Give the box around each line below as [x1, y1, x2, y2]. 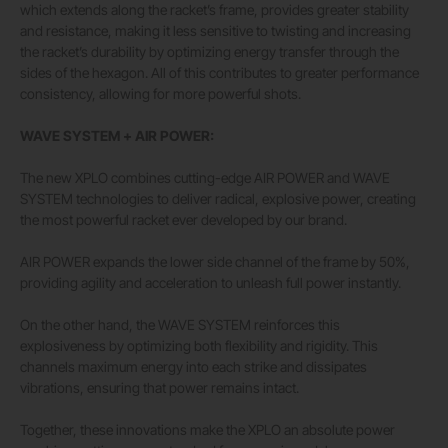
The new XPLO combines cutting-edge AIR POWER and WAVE [20, 169, 390, 187]
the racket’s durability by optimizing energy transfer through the [20, 43, 399, 61]
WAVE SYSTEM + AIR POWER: [20, 127, 214, 145]
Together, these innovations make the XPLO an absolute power [20, 421, 395, 439]
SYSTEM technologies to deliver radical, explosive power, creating [20, 190, 416, 208]
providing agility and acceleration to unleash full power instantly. [20, 274, 401, 292]
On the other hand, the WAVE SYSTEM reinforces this [20, 316, 340, 334]
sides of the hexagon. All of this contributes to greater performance [20, 64, 419, 82]
